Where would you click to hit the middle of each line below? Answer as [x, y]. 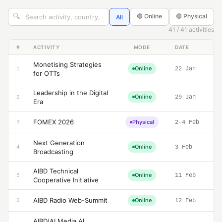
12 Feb [185, 200]
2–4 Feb [187, 122]
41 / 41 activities [191, 29]
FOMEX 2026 [54, 122]
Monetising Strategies [67, 64]
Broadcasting [53, 152]
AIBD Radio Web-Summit [70, 200]
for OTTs [47, 73]
